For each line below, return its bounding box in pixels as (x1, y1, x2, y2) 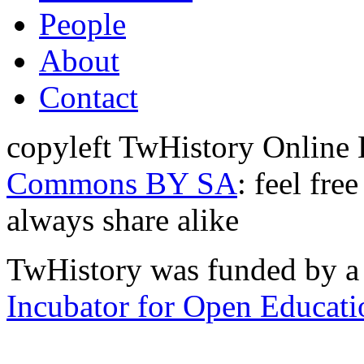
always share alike (6, 202, 239, 238)
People (39, 6, 126, 42)
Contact (39, 80, 138, 115)
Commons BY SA (6, 166, 237, 201)
